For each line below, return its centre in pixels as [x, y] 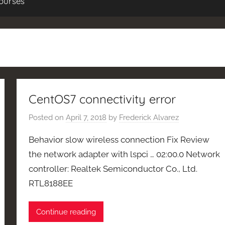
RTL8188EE [51, 184]
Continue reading [66, 212]
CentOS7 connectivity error [102, 99]
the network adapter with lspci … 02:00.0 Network [125, 154]
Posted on [47, 118]
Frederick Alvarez [149, 118]
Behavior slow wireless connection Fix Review [119, 140]
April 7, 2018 [86, 118]
